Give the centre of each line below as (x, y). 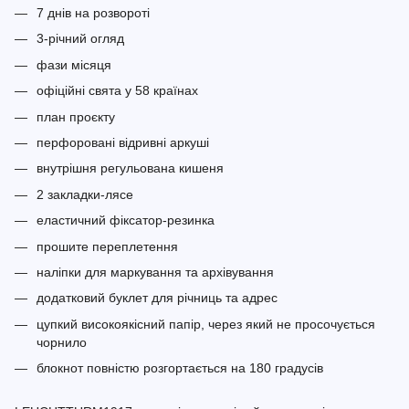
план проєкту (76, 116)
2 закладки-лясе (85, 194)
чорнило (62, 342)
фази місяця (74, 64)
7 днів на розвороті (93, 13)
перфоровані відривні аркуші (123, 142)
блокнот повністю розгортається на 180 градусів (180, 368)
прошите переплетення (107, 246)
